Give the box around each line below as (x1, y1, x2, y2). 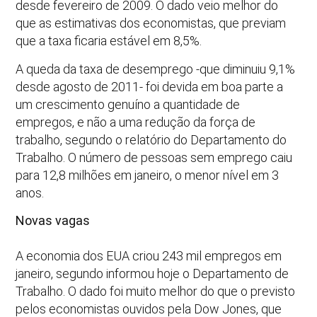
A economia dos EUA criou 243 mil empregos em (16, 248, 282, 264)
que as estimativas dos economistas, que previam (16, 16, 287, 31)
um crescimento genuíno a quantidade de (16, 96, 241, 112)
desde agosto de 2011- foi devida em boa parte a (16, 79, 284, 94)
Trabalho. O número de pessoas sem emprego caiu (16, 149, 293, 165)
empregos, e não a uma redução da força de (16, 114, 256, 129)
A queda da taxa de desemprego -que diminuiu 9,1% (16, 61, 296, 76)
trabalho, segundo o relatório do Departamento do (16, 132, 287, 147)
